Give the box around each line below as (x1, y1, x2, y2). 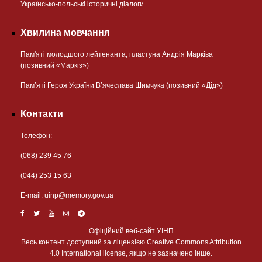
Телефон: (20, 132, 52, 140)
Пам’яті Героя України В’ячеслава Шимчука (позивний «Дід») (20, 81, 223, 90)
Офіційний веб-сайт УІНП (88, 227, 174, 236)
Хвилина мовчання (20, 27, 109, 38)
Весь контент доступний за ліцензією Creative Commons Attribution (20, 238, 242, 247)
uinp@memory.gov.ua (44, 191, 113, 200)
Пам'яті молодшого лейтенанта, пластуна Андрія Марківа (20, 50, 213, 59)
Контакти (20, 109, 63, 119)
